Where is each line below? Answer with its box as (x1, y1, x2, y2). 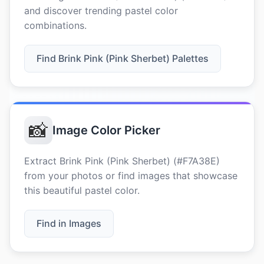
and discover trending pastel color (24, 5, 178, 16)
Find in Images (37, 217, 101, 229)
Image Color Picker (52, 123, 160, 137)
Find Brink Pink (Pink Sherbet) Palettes (37, 52, 209, 64)
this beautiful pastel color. (24, 184, 140, 196)
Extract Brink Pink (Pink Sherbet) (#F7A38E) (24, 155, 220, 167)
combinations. (24, 19, 87, 31)
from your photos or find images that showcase (24, 170, 237, 181)
